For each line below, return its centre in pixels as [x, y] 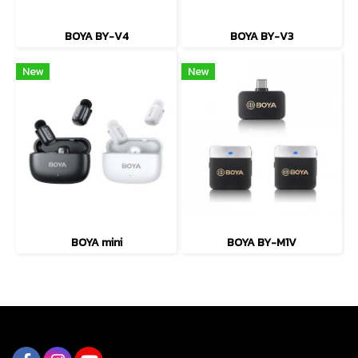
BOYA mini [96, 242]
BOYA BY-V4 [96, 36]
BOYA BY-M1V [262, 242]
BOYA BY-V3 [262, 36]
